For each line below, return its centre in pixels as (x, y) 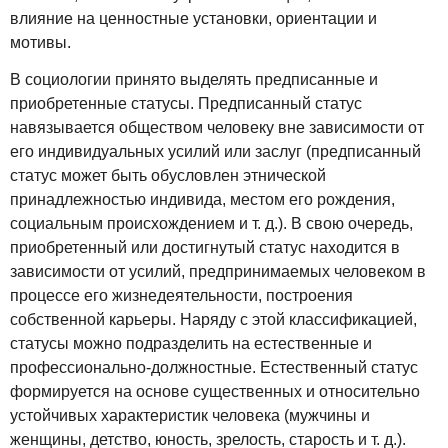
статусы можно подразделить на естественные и (191, 344)
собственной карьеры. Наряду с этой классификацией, (213, 320)
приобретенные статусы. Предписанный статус (186, 104)
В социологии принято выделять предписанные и (194, 80)
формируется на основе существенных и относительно (215, 392)
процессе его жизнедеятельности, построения (181, 296)
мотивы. (40, 43)
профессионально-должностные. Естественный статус (214, 368)
